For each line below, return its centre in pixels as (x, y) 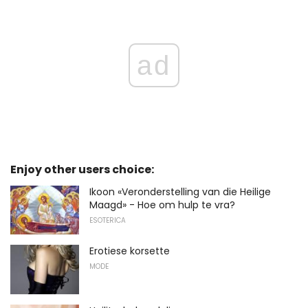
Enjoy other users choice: (82, 169)
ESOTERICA (108, 220)
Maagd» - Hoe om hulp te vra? (162, 205)
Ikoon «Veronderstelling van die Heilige (180, 191)
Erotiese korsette (130, 251)
